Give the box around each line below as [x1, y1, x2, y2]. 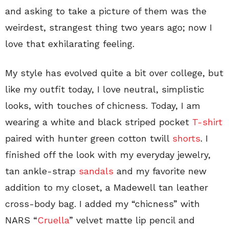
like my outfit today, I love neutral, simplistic [5, 84, 204, 95]
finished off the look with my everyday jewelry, [5, 149, 211, 161]
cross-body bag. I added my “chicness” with [5, 198, 200, 210]
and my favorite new [113, 166, 207, 177]
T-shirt [192, 117, 222, 128]
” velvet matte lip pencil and [69, 215, 195, 226]
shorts [172, 133, 200, 144]
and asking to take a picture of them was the [5, 6, 207, 17]
